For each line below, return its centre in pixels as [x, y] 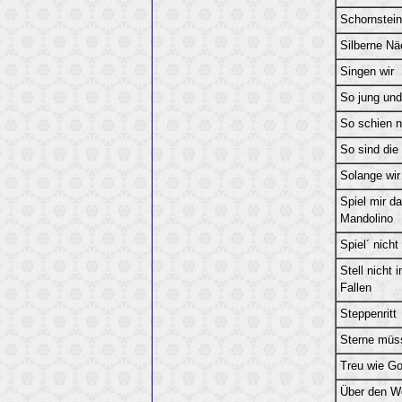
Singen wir [367, 72]
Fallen [355, 288]
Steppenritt [368, 315]
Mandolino [366, 219]
